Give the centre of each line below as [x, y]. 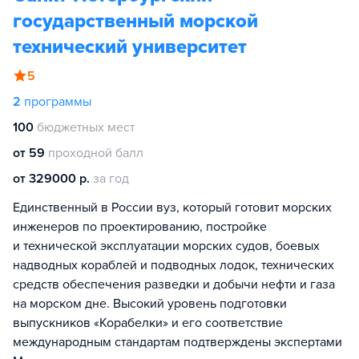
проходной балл [96, 153]
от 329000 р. [51, 179]
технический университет [130, 47]
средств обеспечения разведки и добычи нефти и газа [174, 284]
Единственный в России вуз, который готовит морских [172, 208]
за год [111, 179]
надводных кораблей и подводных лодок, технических [173, 265]
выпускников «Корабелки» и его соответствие [148, 323]
